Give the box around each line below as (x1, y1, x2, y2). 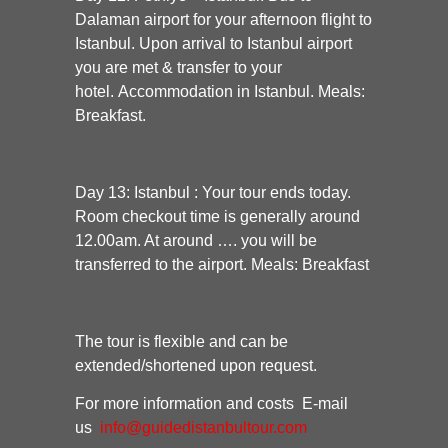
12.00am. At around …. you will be (75, 232, 317, 250)
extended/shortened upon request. (75, 356, 317, 374)
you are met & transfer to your (75, 59, 282, 77)
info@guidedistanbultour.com (96, 419, 307, 437)
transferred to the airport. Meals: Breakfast (75, 256, 369, 274)
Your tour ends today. (202, 184, 351, 202)
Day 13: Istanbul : (75, 184, 202, 202)
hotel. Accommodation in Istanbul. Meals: (75, 83, 365, 101)
